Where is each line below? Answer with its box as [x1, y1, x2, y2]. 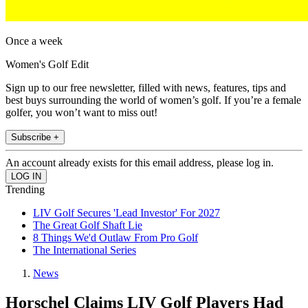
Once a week [5, 35, 63, 47]
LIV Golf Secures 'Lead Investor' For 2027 [33, 207, 220, 219]
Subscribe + [11, 132, 59, 143]
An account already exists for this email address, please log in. [5, 157, 274, 169]
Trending [5, 184, 45, 196]
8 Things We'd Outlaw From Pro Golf [33, 232, 198, 244]
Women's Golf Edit [5, 58, 89, 71]
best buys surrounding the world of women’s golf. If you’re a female [5, 94, 301, 107]
